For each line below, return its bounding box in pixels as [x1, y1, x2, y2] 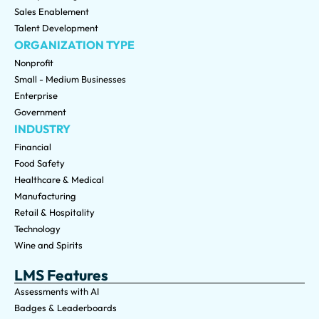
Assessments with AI [14, 285, 99, 297]
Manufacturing [14, 189, 76, 202]
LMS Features [14, 265, 108, 284]
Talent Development [14, 21, 98, 33]
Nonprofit [14, 56, 53, 68]
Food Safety [14, 157, 65, 169]
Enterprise [14, 89, 58, 101]
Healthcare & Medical [14, 173, 104, 185]
